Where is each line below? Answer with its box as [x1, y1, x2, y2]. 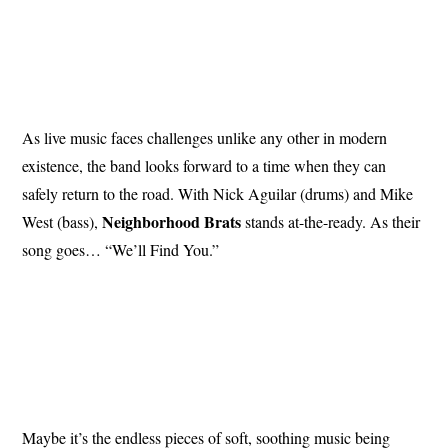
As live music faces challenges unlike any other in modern [22, 126, 388, 148]
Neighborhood [102, 209, 201, 233]
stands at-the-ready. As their [241, 210, 421, 232]
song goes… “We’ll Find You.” [22, 238, 220, 260]
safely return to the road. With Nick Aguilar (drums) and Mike [22, 182, 414, 204]
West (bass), [22, 210, 103, 232]
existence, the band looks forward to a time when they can [22, 154, 387, 176]
